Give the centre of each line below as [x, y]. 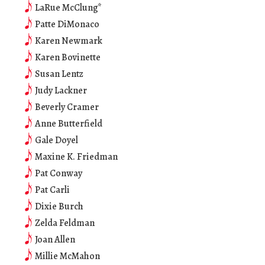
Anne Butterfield [69, 124]
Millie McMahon [67, 256]
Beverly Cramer [67, 107]
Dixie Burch [59, 206]
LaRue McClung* [68, 8]
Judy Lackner [61, 91]
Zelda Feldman [65, 223]
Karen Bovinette [68, 57]
